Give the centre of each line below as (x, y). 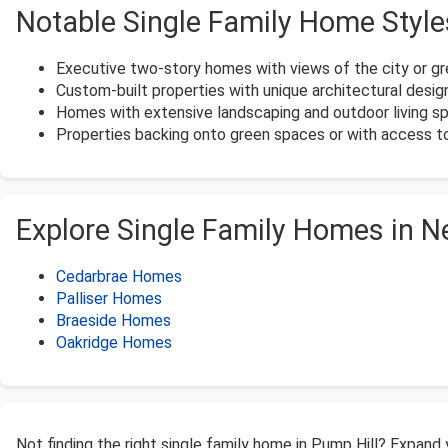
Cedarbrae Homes (119, 277)
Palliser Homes (109, 299)
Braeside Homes (113, 321)
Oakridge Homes (114, 343)
